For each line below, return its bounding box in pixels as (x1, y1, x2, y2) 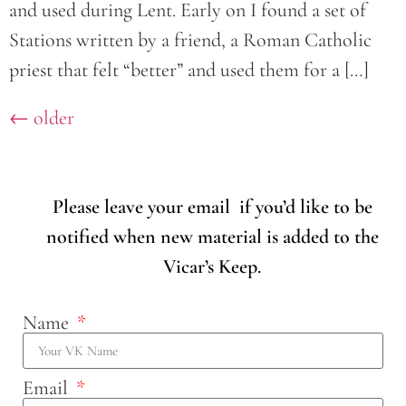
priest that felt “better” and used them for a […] (9, 57, 369, 82)
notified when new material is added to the (45, 224, 379, 248)
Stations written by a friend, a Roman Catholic (9, 27, 372, 52)
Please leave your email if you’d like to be (52, 194, 372, 218)
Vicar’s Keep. (163, 254, 261, 278)
